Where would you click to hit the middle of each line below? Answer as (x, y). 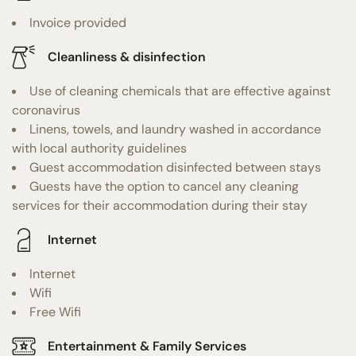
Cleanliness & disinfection (127, 57)
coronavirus (46, 110)
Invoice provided (78, 22)
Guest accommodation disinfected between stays (175, 167)
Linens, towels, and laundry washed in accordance (175, 129)
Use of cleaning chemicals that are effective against (180, 91)
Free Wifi (55, 311)
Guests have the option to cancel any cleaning (164, 186)
